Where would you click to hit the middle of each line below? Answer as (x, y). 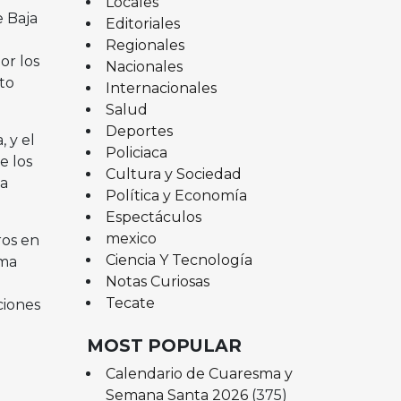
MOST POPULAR (164, 345)
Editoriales (142, 23)
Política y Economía (176, 195)
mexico (131, 238)
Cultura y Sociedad (173, 174)
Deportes (139, 131)
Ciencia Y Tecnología (179, 260)
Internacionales (161, 88)
